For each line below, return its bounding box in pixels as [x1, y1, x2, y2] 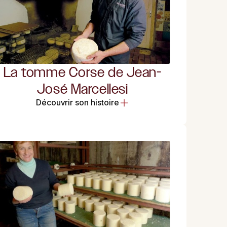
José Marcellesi [36, 81, 128, 97]
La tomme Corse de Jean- [3, 64, 162, 81]
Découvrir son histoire [35, 97, 119, 108]
